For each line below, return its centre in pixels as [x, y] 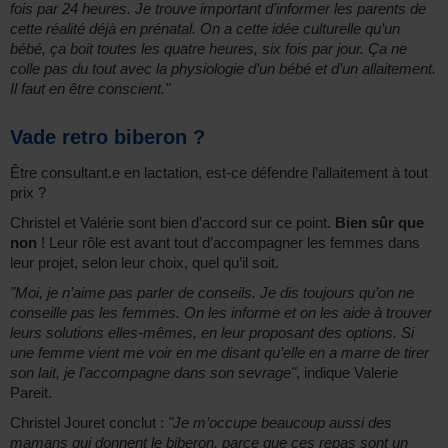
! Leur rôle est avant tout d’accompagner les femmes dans [228, 243]
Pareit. [31, 393]
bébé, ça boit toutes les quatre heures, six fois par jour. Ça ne [208, 49]
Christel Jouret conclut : [89, 423]
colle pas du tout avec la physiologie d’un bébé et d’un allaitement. [223, 69]
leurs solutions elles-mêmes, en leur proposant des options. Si [212, 333]
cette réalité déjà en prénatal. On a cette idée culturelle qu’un [205, 29]
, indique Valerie [347, 373]
